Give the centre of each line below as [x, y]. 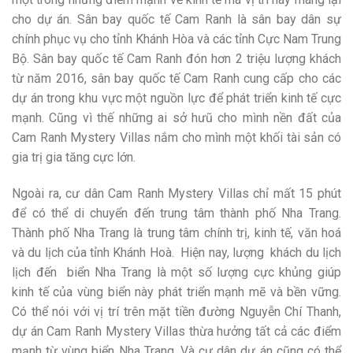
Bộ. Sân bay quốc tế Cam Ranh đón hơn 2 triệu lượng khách [176, 59]
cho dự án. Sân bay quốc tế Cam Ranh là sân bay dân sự [176, 20]
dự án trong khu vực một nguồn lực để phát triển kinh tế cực [176, 98]
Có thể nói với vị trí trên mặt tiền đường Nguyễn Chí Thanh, [176, 312]
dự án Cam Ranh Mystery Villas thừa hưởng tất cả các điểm [176, 332]
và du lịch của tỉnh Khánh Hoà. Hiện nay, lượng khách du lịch [176, 253]
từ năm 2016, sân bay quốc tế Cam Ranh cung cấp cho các [176, 79]
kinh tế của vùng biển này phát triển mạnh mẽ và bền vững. [176, 292]
